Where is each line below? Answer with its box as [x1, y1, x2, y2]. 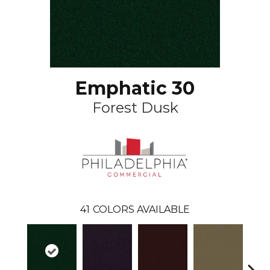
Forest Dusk [92, 99, 178, 116]
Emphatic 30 [75, 77, 195, 99]
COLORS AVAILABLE [93, 203, 190, 215]
